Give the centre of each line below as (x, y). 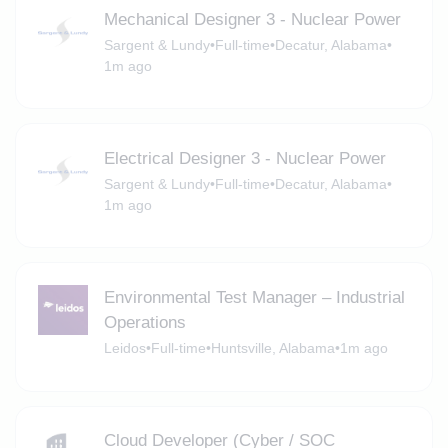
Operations (144, 322)
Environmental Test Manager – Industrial (254, 297)
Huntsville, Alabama (272, 347)
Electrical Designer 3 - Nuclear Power (244, 158)
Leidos (124, 347)
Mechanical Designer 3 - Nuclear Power (252, 19)
